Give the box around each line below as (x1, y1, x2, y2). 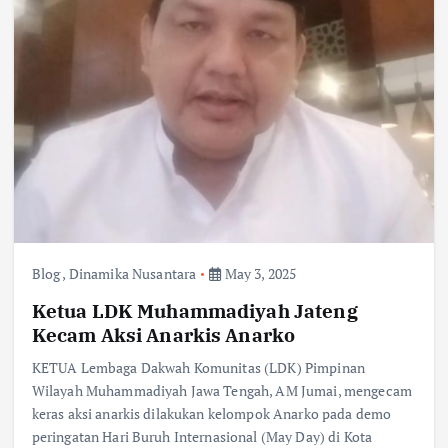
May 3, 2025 (221, 264, 297, 284)
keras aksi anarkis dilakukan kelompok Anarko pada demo (31, 404, 392, 424)
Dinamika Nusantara (68, 264, 197, 284)
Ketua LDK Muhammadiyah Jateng (31, 298, 358, 324)
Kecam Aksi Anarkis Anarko (31, 322, 296, 348)
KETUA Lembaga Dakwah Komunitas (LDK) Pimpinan (31, 358, 366, 378)
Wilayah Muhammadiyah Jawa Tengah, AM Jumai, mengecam (31, 381, 412, 401)
